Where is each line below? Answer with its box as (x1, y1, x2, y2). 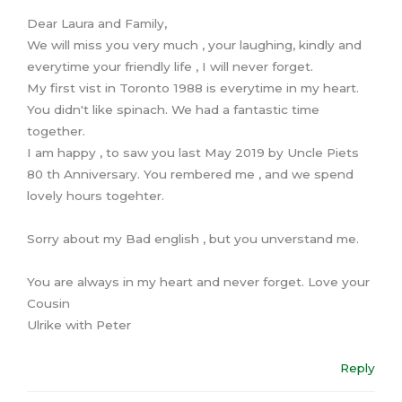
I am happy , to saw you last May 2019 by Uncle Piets (27, 145, 359, 161)
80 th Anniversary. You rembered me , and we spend (27, 167, 354, 182)
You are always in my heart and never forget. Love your (27, 275, 370, 290)
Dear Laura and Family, (27, 16, 167, 31)
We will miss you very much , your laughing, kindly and (27, 38, 362, 53)
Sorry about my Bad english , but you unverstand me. (27, 232, 359, 247)
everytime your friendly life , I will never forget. (27, 59, 313, 74)
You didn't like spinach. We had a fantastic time (27, 102, 319, 118)
